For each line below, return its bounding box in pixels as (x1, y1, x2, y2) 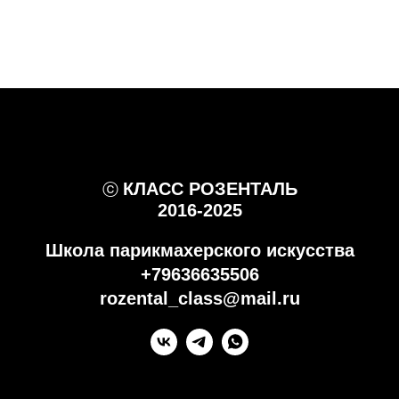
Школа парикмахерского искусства (45, 240, 354, 261)
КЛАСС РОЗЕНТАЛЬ (122, 179, 297, 199)
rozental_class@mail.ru (99, 289, 300, 309)
